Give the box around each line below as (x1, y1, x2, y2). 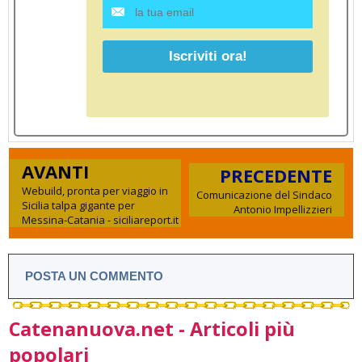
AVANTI (22, 159, 89, 184)
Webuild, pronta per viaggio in (22, 183, 168, 199)
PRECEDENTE (220, 163, 332, 188)
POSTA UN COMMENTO (25, 269, 163, 284)
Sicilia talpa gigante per (22, 198, 135, 213)
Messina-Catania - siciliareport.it (22, 213, 179, 228)
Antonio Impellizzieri (234, 202, 332, 217)
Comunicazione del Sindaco (196, 187, 332, 203)
